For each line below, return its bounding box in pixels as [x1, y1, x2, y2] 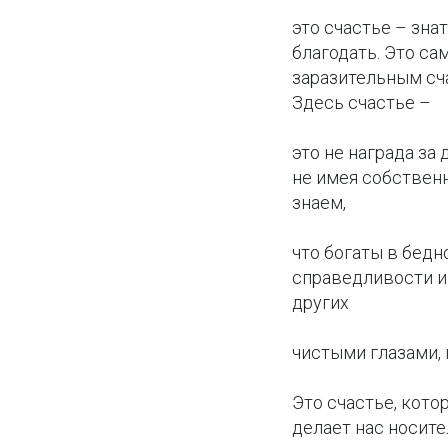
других [292, 291, 349, 313]
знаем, [292, 191, 346, 213]
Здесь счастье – [292, 91, 431, 113]
